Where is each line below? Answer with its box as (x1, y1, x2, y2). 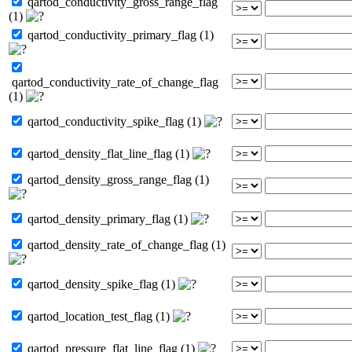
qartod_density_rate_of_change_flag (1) (24, 237, 225, 251)
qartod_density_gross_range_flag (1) (24, 172, 209, 186)
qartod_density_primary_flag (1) (24, 211, 191, 225)
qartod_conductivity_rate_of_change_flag (9, 75, 218, 89)
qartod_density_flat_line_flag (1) (24, 146, 192, 160)
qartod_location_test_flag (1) (24, 309, 173, 323)
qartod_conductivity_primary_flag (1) (24, 27, 214, 42)
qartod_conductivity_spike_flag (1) (24, 114, 204, 128)
